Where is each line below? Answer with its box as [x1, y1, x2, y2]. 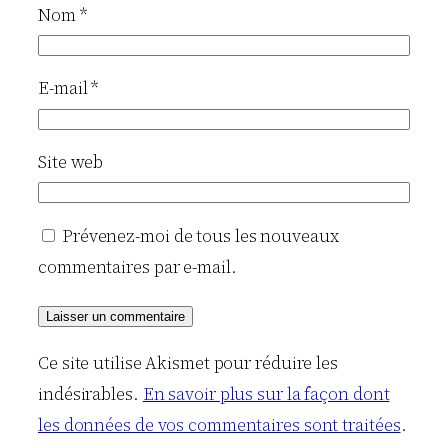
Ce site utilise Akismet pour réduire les [38, 351, 338, 376]
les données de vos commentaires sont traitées [38, 413, 401, 438]
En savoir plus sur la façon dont [142, 382, 390, 407]
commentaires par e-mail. [38, 254, 237, 279]
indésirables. [38, 382, 143, 407]
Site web [38, 150, 104, 175]
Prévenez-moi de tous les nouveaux [61, 223, 339, 248]
